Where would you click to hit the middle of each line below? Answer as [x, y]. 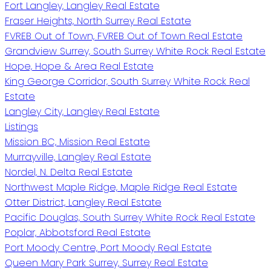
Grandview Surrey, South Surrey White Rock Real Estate [135, 51]
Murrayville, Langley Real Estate [78, 157]
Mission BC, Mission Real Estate [77, 142]
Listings [21, 126]
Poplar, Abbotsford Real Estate [78, 232]
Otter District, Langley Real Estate [83, 202]
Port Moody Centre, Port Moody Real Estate [108, 247]
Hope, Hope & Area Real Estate [79, 66]
